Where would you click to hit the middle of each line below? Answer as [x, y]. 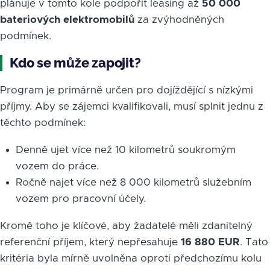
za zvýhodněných [179, 20]
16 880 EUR [210, 242]
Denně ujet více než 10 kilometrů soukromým [125, 150]
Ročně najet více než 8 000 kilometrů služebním [133, 183]
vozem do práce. [57, 166]
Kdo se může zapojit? [75, 63]
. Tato [254, 242]
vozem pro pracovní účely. [80, 199]
